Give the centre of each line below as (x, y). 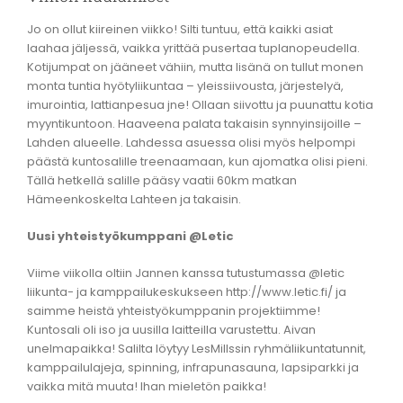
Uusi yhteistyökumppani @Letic (130, 236)
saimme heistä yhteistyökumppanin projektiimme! (174, 310)
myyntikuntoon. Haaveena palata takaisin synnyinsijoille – (194, 123)
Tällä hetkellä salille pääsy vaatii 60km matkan (162, 180)
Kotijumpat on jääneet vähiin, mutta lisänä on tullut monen (195, 67)
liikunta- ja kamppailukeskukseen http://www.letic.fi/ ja (187, 291)
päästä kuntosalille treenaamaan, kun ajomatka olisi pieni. (197, 161)
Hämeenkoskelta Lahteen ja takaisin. (134, 199)
